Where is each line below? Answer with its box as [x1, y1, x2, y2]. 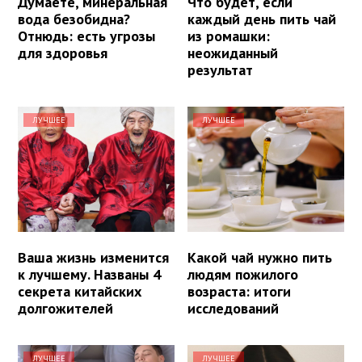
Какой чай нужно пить [187, 248, 333, 267]
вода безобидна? [18, 9, 130, 28]
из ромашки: [187, 26, 271, 45]
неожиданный [187, 43, 279, 62]
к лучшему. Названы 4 [18, 265, 161, 284]
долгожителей [18, 299, 113, 318]
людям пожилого [187, 265, 299, 284]
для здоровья [18, 43, 107, 62]
